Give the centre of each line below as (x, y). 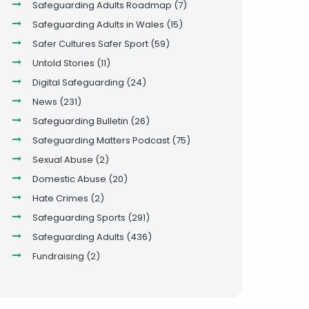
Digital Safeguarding (78, 82)
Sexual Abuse (62, 159)
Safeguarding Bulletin (80, 121)
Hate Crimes (60, 198)
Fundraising (58, 256)
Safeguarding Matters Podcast (101, 140)
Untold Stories (63, 63)
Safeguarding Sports (79, 217)
